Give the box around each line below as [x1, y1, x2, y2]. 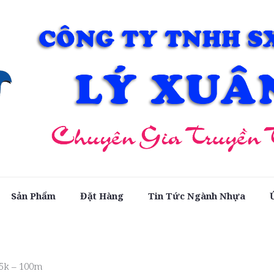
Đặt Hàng [80, 189, 124, 202]
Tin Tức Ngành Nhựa [148, 189, 246, 202]
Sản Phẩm [11, 189, 56, 202]
